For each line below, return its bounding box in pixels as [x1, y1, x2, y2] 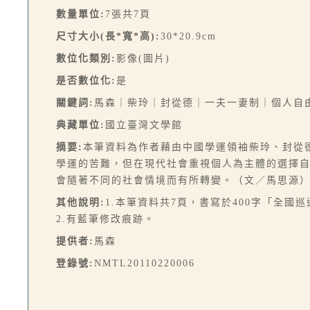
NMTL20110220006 [94, 258, 195, 268]
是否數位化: [56, 75, 116, 86]
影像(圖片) [116, 53, 170, 64]
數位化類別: [56, 53, 116, 64]
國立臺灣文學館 [105, 120, 183, 130]
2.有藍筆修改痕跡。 [56, 214, 155, 224]
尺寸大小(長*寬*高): [56, 31, 161, 42]
